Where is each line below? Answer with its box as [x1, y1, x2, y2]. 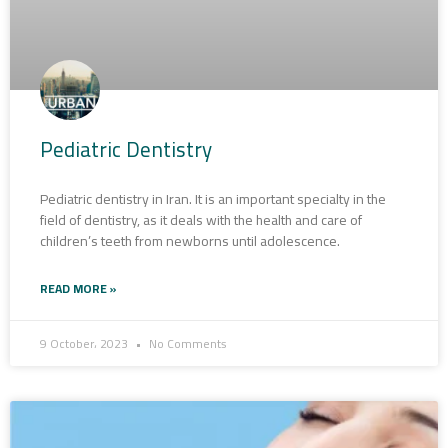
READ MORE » [40, 276, 117, 300]
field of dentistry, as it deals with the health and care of [40, 206, 362, 233]
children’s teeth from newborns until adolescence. [40, 227, 340, 254]
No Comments [146, 331, 227, 355]
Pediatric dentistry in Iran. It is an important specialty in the [40, 185, 386, 212]
